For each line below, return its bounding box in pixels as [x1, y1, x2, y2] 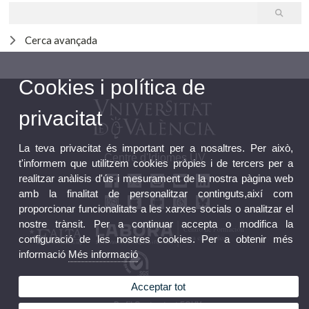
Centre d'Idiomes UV [103, 151, 206, 163]
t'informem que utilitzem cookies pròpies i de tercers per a [19, 157, 293, 169]
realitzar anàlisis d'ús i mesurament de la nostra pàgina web [19, 172, 293, 184]
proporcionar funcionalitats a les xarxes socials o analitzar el [19, 202, 293, 215]
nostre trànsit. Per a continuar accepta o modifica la [19, 217, 293, 230]
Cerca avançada [25, 33, 98, 46]
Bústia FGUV [134, 289, 181, 298]
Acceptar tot [131, 280, 186, 292]
